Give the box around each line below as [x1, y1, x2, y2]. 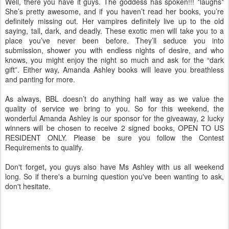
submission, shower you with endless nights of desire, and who [5, 45, 224, 56]
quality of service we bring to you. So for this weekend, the [5, 103, 224, 114]
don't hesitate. [5, 181, 51, 192]
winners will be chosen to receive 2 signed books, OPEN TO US [5, 123, 224, 133]
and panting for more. [5, 74, 75, 85]
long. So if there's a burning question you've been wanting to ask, [5, 171, 224, 182]
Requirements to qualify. [5, 142, 83, 153]
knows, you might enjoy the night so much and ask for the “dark [5, 55, 224, 65]
